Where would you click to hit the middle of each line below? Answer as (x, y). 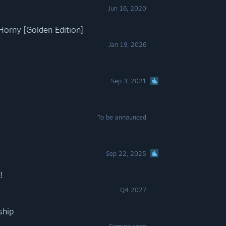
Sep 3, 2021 (129, 81)
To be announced (122, 117)
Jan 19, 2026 (128, 45)
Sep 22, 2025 (126, 154)
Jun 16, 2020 (127, 8)
